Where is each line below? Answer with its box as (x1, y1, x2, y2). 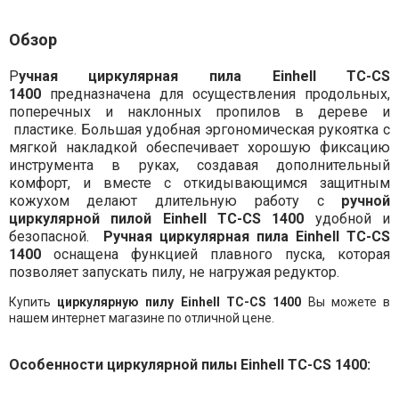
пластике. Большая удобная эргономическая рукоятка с (8, 121, 391, 139)
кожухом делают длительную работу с (8, 192, 342, 210)
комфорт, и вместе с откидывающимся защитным (8, 175, 391, 192)
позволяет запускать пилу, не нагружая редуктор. (8, 264, 343, 281)
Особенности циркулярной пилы (8, 356, 240, 374)
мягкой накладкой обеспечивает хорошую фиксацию (8, 139, 391, 157)
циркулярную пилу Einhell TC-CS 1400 (57, 295, 302, 310)
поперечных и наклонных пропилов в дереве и (8, 103, 391, 121)
